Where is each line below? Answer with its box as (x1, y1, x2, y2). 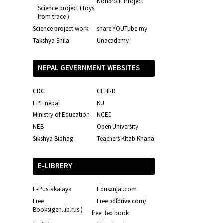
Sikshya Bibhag (33, 134, 73, 143)
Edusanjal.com (96, 184, 137, 193)
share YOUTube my (96, 24, 147, 33)
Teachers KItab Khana (96, 134, 154, 143)
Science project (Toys (38, 3, 94, 12)
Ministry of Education (33, 110, 90, 119)
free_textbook (91, 208, 129, 217)
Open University (96, 122, 138, 131)
